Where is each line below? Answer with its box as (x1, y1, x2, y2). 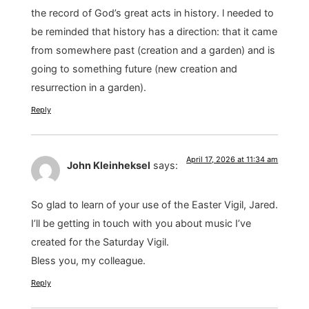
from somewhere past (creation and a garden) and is (30, 43, 275, 56)
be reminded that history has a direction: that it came (30, 25, 277, 37)
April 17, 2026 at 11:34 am (186, 154, 279, 165)
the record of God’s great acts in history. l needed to (30, 6, 274, 19)
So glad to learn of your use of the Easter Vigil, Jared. (30, 198, 278, 210)
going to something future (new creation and (30, 62, 237, 74)
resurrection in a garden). (30, 81, 146, 93)
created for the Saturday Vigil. (30, 235, 169, 248)
